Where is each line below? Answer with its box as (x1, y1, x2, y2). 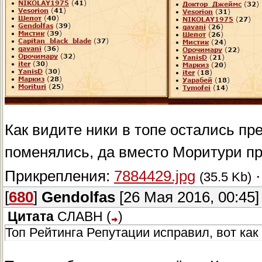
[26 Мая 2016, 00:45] (115, 189, 259, 206)
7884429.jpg (114, 168, 195, 185)
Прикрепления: (5, 168, 114, 185)
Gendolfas (42, 189, 115, 206)
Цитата (8, 209, 54, 225)
